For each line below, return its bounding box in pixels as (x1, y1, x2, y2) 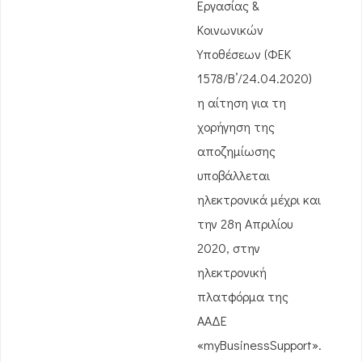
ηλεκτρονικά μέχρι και (197, 191, 321, 208)
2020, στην (197, 239, 260, 256)
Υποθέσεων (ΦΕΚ (197, 45, 291, 62)
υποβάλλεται (197, 166, 270, 183)
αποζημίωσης (197, 142, 276, 159)
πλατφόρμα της (197, 288, 288, 305)
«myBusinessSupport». (197, 336, 322, 353)
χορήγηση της (197, 118, 275, 135)
